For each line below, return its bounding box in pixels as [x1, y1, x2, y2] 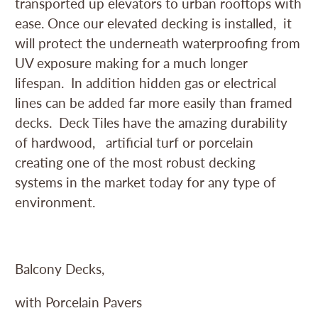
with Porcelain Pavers [15, 293, 143, 310]
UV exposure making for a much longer [15, 54, 248, 71]
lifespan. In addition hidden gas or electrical [15, 74, 277, 91]
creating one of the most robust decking [15, 153, 256, 170]
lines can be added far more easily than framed [15, 94, 293, 111]
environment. [15, 193, 99, 210]
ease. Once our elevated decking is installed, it [15, 14, 292, 31]
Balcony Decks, [15, 260, 116, 277]
